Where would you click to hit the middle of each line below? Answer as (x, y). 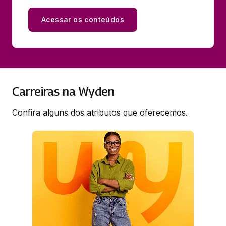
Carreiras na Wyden (63, 92)
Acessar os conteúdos (83, 20)
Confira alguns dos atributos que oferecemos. (100, 113)
